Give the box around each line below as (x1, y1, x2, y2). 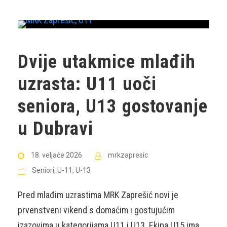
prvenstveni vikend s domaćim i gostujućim (18, 205, 175, 216)
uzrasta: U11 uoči (18, 73, 157, 95)
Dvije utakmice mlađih (18, 51, 196, 73)
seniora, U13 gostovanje (18, 95, 208, 118)
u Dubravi (18, 118, 93, 140)
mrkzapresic (108, 151, 148, 160)
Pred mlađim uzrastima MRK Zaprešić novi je (18, 190, 178, 201)
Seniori (32, 166, 54, 175)
